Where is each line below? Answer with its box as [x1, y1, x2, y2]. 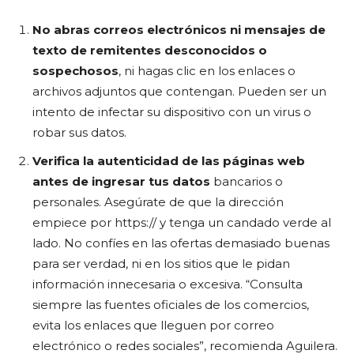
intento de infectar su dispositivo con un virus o [32, 104, 311, 119]
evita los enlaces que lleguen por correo [32, 318, 274, 333]
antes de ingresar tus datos [32, 174, 213, 189]
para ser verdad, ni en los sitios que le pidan [32, 256, 290, 271]
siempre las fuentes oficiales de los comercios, [32, 297, 309, 312]
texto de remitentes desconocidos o [32, 43, 267, 58]
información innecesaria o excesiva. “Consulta [32, 277, 303, 292]
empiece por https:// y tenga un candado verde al [32, 215, 331, 230]
